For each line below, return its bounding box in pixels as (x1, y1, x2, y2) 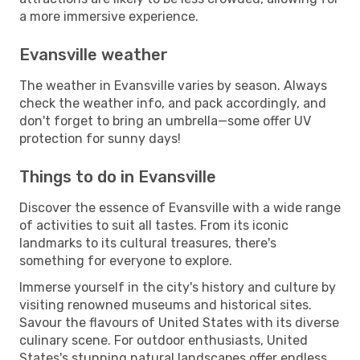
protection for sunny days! (19, 130, 181, 146)
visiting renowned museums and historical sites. (19, 297, 312, 313)
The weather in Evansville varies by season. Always (19, 77, 327, 93)
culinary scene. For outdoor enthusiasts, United (19, 332, 308, 348)
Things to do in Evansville (19, 166, 216, 186)
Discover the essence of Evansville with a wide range (19, 199, 341, 215)
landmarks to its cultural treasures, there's (19, 235, 276, 251)
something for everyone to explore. (19, 252, 232, 268)
